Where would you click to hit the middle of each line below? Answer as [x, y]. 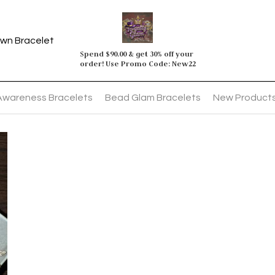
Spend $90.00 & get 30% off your [137, 54]
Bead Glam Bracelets [153, 98]
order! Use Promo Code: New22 [137, 64]
